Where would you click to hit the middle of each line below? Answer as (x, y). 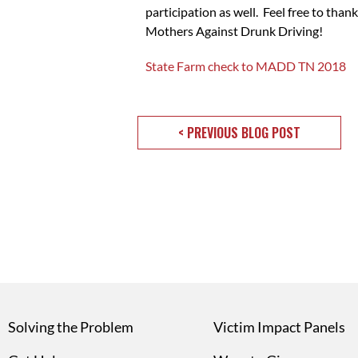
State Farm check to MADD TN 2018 (246, 66)
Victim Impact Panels (279, 326)
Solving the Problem (71, 326)
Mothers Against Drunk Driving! (234, 30)
